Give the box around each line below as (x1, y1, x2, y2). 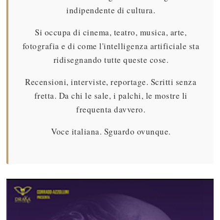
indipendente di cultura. (66, 4, 156, 16)
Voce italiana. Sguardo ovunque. (51, 126, 171, 137)
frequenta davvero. (76, 104, 146, 115)
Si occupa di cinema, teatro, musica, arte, (35, 27, 187, 38)
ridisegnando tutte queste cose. (53, 54, 169, 66)
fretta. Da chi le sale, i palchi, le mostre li (34, 90, 188, 102)
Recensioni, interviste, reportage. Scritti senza (25, 76, 197, 88)
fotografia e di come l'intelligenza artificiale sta (22, 40, 200, 52)
